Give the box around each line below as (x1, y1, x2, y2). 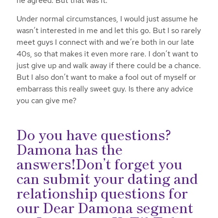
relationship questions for (16, 182, 188, 202)
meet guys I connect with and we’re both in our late (16, 36, 194, 47)
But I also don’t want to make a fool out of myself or (16, 72, 196, 82)
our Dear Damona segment (16, 197, 193, 217)
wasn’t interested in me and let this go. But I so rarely (16, 25, 201, 36)
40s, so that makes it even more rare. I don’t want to (16, 48, 198, 59)
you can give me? (16, 95, 76, 106)
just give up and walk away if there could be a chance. (16, 60, 201, 71)
